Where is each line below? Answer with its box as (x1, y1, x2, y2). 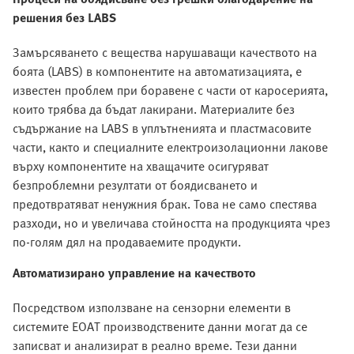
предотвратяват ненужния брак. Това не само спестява (13, 194, 317, 214)
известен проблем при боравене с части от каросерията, (13, 81, 328, 100)
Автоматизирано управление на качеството (13, 263, 256, 283)
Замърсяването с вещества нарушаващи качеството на (13, 43, 317, 62)
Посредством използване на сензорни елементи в (13, 298, 291, 318)
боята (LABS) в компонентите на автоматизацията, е (13, 62, 302, 81)
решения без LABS (13, 8, 116, 28)
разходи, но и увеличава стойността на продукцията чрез (13, 213, 330, 233)
